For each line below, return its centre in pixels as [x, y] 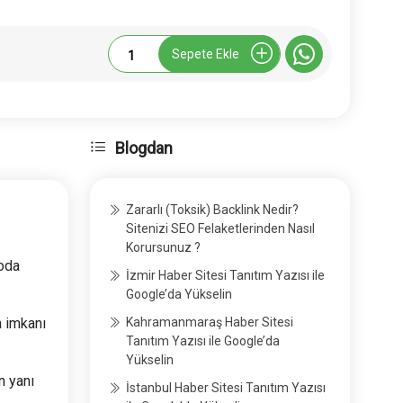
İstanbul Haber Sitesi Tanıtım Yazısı [226, 388]
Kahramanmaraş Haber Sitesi [210, 322]
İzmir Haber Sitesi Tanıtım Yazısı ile [226, 276]
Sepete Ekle [205, 54]
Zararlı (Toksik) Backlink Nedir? [213, 210]
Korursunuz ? [164, 248]
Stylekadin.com [171, 53]
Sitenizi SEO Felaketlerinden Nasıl [221, 229]
